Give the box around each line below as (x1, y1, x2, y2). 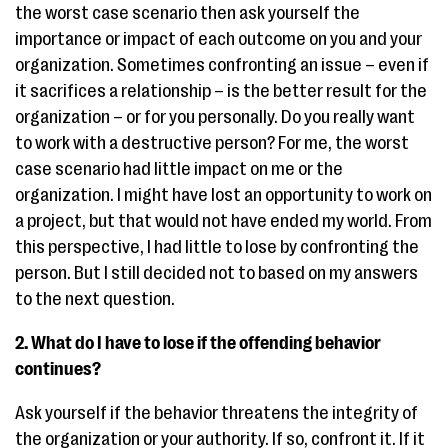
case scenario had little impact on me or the (15, 159, 343, 180)
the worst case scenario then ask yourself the (15, 3, 360, 24)
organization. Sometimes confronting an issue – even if (15, 55, 429, 76)
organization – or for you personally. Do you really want (15, 107, 415, 128)
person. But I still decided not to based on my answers (15, 263, 418, 284)
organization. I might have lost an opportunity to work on (15, 185, 432, 206)
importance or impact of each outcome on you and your (15, 29, 422, 50)
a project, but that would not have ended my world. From (15, 211, 432, 232)
